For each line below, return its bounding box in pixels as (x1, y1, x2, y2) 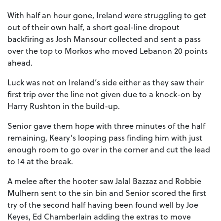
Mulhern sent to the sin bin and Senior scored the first (7, 187, 206, 199)
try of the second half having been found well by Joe (7, 199, 198, 211)
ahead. (7, 57, 35, 69)
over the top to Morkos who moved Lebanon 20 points (7, 45, 208, 57)
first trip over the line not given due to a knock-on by (7, 88, 201, 100)
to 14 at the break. (7, 155, 75, 167)
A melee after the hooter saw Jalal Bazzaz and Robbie (7, 175, 201, 187)
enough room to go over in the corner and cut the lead (7, 144, 210, 155)
